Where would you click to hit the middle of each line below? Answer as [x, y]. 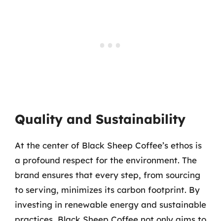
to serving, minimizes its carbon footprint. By [107, 190]
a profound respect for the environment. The [106, 160]
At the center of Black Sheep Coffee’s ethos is [108, 145]
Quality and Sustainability [100, 119]
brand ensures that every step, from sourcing [108, 175]
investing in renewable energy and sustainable [110, 204]
